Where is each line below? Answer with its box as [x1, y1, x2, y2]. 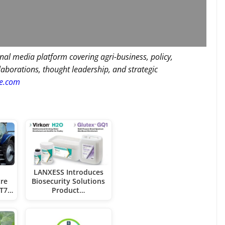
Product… [52, 185, 85, 195]
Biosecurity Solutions [32, 176, 105, 186]
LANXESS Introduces [33, 167, 103, 177]
